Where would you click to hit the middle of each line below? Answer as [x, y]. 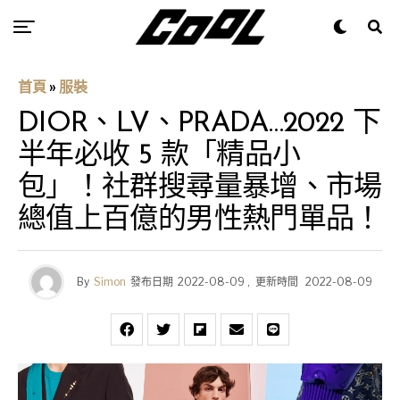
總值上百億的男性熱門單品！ [200, 221]
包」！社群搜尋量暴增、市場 [200, 188]
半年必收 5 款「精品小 [159, 156]
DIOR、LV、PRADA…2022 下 [200, 124]
